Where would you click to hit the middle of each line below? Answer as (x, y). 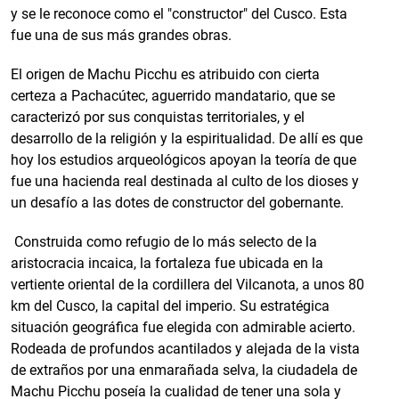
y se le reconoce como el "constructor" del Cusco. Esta (179, 13)
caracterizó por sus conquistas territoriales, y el (158, 117)
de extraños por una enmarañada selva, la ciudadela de (184, 370)
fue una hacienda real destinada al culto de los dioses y (185, 181)
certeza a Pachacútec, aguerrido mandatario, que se (173, 95)
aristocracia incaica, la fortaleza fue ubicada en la (167, 263)
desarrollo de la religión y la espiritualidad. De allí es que (187, 138)
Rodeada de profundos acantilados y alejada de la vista (185, 348)
